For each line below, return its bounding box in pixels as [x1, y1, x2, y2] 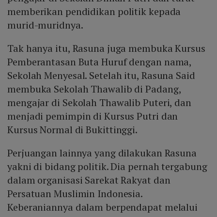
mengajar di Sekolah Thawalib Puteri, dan [7, 96, 191, 109]
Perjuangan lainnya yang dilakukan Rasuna [7, 146, 197, 160]
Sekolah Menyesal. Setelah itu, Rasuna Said [7, 69, 195, 82]
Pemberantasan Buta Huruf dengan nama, [7, 55, 192, 69]
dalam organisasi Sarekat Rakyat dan [7, 173, 170, 187]
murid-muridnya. [7, 18, 83, 32]
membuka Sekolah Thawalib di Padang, [7, 82, 181, 96]
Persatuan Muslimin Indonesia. [7, 187, 143, 201]
